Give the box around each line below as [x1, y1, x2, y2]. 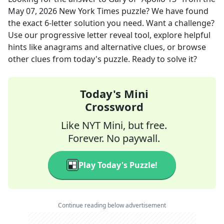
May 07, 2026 [8, 5, 57, 16]
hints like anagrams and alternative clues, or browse [8, 41, 206, 52]
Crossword [84, 99, 143, 114]
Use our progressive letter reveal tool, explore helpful [8, 29, 210, 40]
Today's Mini [79, 86, 148, 101]
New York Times [59, 5, 119, 16]
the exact [8, 17, 44, 28]
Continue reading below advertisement [58, 201, 166, 209]
